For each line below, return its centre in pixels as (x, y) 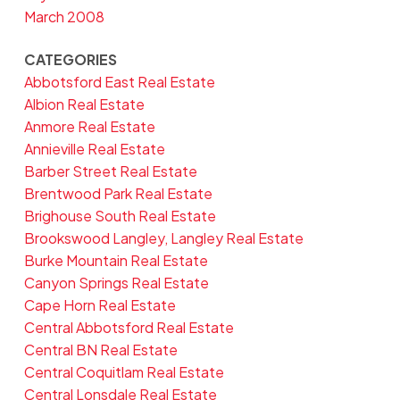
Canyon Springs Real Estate (116, 282)
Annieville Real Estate (94, 148)
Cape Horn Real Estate (100, 304)
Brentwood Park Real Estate (118, 193)
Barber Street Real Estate (110, 171)
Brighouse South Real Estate (120, 215)
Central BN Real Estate (100, 349)
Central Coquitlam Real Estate (124, 371)
